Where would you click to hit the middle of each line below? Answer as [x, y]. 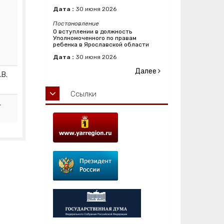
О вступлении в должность [92, 32]
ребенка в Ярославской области [101, 45]
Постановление [76, 24]
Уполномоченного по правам [95, 38]
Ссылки [83, 94]
